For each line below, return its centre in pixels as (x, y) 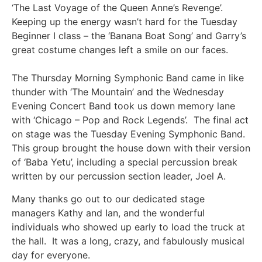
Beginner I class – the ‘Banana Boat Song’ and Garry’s (129, 36)
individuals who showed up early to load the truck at (128, 227)
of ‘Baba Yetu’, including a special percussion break (125, 162)
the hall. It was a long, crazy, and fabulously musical (128, 241)
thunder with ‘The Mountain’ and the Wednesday (118, 92)
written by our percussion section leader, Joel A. (119, 176)
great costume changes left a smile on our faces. (120, 50)
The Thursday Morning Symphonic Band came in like (128, 78)
